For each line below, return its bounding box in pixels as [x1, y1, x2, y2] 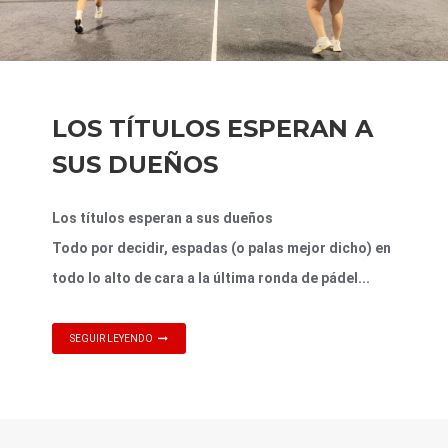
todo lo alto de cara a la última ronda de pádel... [52, 269, 370, 286]
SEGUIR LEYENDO [70, 332, 153, 344]
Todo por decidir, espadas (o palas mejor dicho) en [52, 239, 391, 256]
